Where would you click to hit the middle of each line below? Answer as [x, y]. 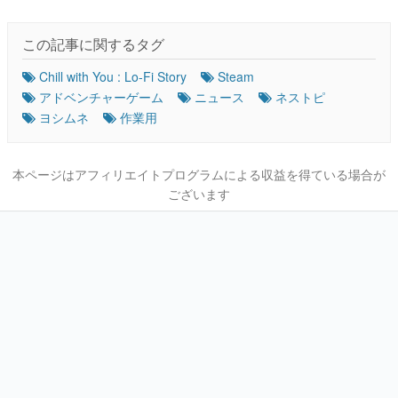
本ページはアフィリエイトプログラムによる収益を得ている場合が [199, 175]
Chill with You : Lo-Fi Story [113, 77]
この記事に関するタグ [93, 44]
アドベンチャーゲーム [101, 97]
